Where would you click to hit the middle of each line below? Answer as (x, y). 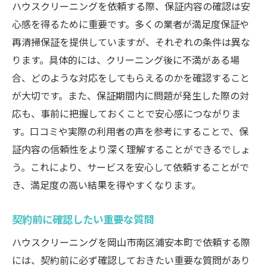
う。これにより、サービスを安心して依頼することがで (131, 167)
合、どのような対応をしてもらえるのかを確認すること (131, 77)
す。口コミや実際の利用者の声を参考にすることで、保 (130, 131)
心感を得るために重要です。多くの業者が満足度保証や (131, 24)
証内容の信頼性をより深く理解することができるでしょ (131, 149)
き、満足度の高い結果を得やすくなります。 (106, 185)
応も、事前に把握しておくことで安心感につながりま (126, 113)
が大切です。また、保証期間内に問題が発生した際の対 (131, 95)
